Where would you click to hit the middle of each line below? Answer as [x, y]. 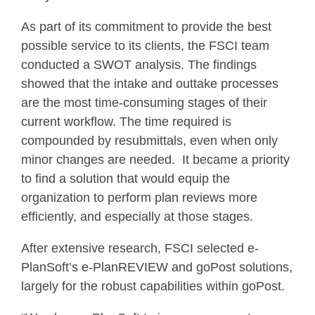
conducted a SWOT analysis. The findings [139, 64]
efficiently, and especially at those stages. [137, 216]
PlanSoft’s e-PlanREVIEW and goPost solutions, [157, 267]
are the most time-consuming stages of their [144, 102]
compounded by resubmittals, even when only [149, 140]
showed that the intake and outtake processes [150, 83]
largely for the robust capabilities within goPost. [153, 286]
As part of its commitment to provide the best [146, 26]
